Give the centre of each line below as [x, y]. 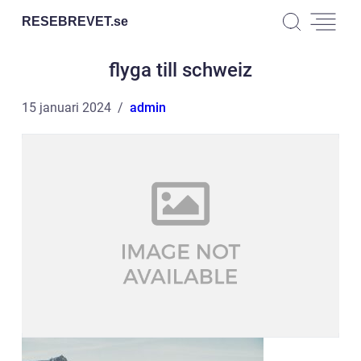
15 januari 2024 [66, 108]
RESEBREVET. [68, 21]
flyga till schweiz [180, 70]
